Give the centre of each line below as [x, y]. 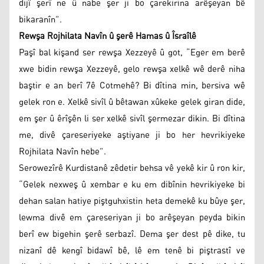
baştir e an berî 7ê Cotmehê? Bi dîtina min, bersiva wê [132, 85]
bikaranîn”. [40, 19]
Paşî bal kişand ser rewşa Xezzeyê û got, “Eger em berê [132, 52]
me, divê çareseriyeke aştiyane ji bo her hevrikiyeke [132, 135]
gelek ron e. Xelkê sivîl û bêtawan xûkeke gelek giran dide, [132, 102]
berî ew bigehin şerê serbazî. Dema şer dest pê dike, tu [132, 234]
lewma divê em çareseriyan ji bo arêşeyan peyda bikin [132, 217]
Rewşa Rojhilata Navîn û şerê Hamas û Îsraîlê [108, 36]
